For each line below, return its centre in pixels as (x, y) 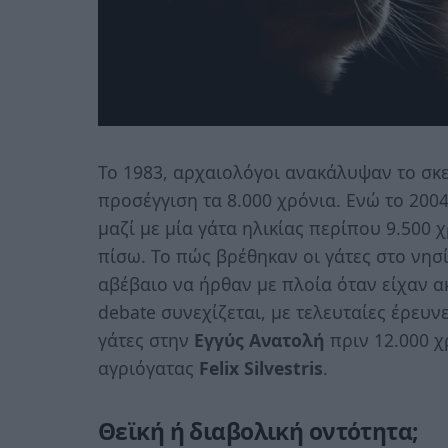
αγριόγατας (148, 368)
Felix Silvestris (261, 368)
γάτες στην (146, 340)
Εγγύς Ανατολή (259, 340)
